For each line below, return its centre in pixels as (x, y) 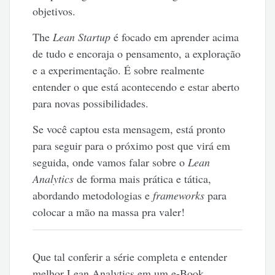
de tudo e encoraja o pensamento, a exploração (137, 53)
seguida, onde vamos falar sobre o (110, 162)
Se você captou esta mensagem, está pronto (129, 129)
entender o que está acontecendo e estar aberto (136, 86)
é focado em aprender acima (175, 37)
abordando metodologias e (93, 195)
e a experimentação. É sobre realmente (119, 70)
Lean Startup (82, 37)
